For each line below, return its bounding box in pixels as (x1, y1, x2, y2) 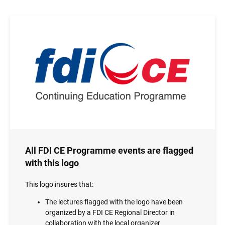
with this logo (25, 157, 79, 168)
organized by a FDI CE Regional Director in (45, 208, 175, 216)
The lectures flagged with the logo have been (45, 197, 183, 206)
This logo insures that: (25, 180, 93, 188)
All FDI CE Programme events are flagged (25, 145, 193, 156)
